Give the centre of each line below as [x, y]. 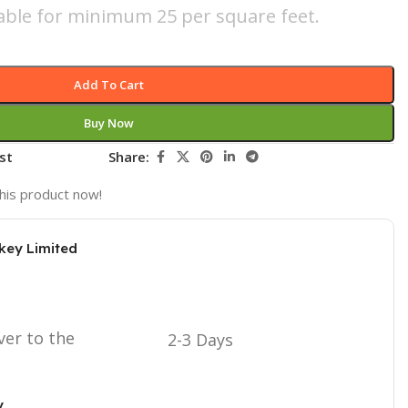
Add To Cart [108, 84]
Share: [129, 157]
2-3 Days [200, 339]
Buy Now [108, 122]
